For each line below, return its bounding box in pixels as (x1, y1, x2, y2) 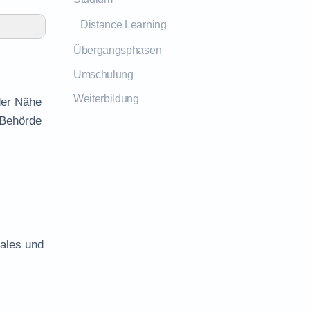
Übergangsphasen (73, 44, 162, 56)
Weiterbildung (73, 93, 139, 104)
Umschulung (73, 69, 134, 80)
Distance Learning (80, 19, 167, 30)
